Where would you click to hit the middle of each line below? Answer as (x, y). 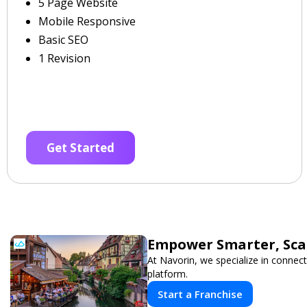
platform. (168, 274)
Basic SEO (63, 40)
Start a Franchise (200, 294)
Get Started (81, 148)
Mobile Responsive (87, 21)
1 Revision (64, 58)
